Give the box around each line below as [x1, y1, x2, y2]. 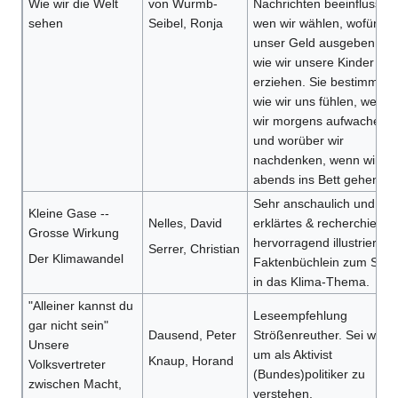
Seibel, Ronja [147, 16, 223, 31]
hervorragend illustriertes [252, 235, 394, 251]
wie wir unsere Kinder [252, 55, 374, 70]
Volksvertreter [28, 357, 106, 372]
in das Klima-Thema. [252, 275, 370, 290]
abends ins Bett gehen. [252, 172, 383, 187]
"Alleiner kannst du [28, 298, 133, 314]
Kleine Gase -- [28, 206, 109, 221]
